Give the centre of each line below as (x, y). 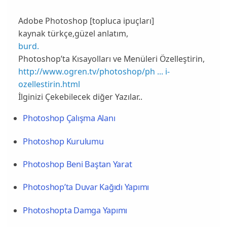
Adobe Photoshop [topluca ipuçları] (86, 21)
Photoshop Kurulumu (63, 141)
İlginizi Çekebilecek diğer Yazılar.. (80, 97)
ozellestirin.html (49, 84)
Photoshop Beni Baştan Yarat (78, 164)
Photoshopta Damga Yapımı (75, 210)
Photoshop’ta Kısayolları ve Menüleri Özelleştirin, (111, 59)
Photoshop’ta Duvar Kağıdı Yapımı (86, 187)
